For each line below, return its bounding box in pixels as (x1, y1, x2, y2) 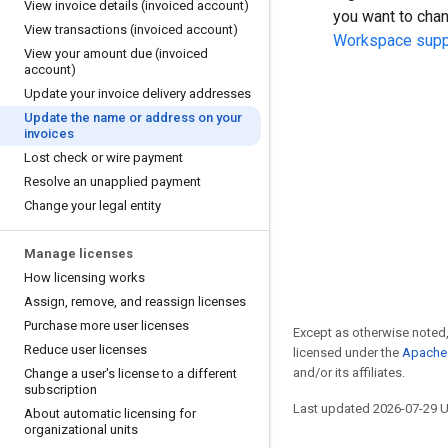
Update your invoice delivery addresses (24, 86, 251, 101)
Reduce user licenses (24, 342, 147, 357)
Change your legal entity (24, 198, 161, 213)
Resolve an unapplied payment (24, 174, 201, 189)
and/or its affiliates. (293, 365, 405, 380)
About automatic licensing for (24, 406, 196, 421)
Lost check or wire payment (24, 150, 183, 165)
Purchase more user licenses (24, 318, 189, 333)
